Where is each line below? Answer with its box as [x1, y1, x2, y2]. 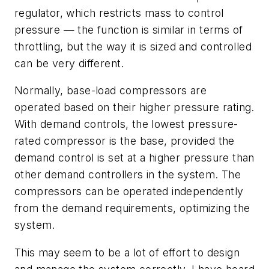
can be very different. [14, 56, 124, 70]
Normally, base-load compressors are [14, 84, 207, 97]
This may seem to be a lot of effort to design [14, 246, 240, 259]
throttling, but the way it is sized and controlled [14, 40, 252, 53]
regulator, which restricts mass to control [14, 6, 224, 19]
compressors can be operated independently [14, 185, 244, 198]
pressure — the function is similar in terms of [14, 23, 243, 36]
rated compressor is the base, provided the [14, 134, 235, 148]
